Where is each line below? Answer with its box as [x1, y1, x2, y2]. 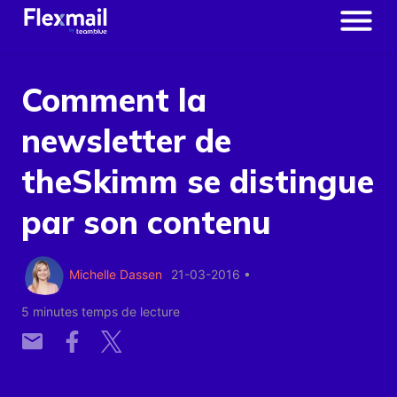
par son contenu [21, 202, 271, 242]
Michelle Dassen [69, 267, 162, 283]
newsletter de [21, 121, 231, 160]
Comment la [21, 80, 206, 120]
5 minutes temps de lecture [21, 303, 180, 319]
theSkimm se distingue [21, 161, 374, 201]
